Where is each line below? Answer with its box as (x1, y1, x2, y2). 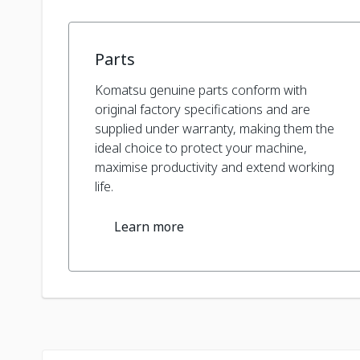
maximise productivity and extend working (95, 157, 335, 176)
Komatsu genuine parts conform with (95, 80, 308, 99)
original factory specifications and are (95, 100, 311, 118)
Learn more (114, 217, 185, 235)
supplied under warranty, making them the (95, 119, 335, 137)
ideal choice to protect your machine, (95, 138, 308, 157)
